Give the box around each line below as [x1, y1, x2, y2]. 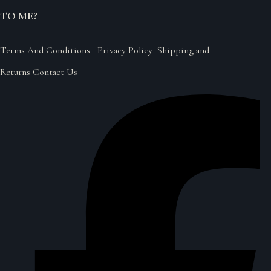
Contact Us [33, 66, 77, 79]
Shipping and [157, 44, 209, 57]
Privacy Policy [97, 44, 152, 57]
